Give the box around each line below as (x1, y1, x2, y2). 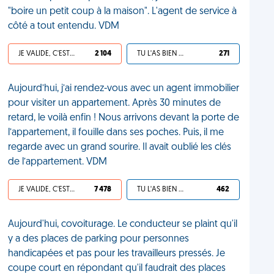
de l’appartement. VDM (8, 157, 108, 167)
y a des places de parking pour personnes (8, 234, 190, 244)
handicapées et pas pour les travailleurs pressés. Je (8, 249, 226, 259)
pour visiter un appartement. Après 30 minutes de (8, 98, 221, 108)
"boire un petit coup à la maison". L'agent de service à (8, 7, 237, 17)
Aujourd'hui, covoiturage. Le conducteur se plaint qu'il (8, 220, 238, 229)
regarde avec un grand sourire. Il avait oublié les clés (8, 143, 232, 152)
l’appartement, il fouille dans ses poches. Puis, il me (8, 128, 224, 138)
